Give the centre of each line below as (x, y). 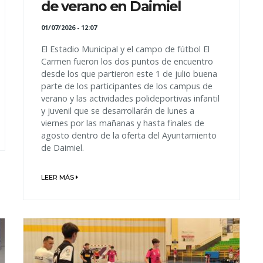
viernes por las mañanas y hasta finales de (123, 123)
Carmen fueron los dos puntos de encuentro (127, 62)
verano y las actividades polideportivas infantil (130, 99)
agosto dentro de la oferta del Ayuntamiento (129, 136)
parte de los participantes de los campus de (127, 86)
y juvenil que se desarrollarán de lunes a (118, 111)
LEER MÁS (58, 178)
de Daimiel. (63, 148)
